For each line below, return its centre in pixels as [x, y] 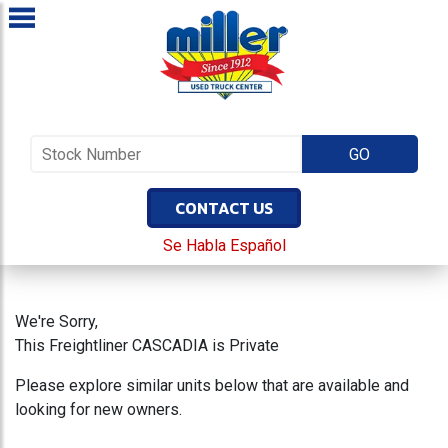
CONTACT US [224, 208]
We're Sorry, [56, 321]
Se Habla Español [224, 245]
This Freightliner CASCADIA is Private [147, 345]
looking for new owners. [98, 409]
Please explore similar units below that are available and [212, 385]
